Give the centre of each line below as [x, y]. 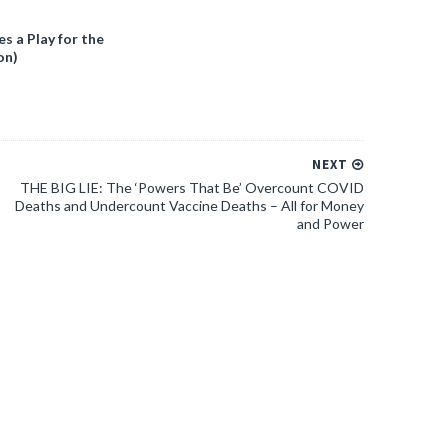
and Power [330, 223]
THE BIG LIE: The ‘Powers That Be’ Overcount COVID [192, 187]
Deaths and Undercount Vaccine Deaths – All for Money [189, 205]
